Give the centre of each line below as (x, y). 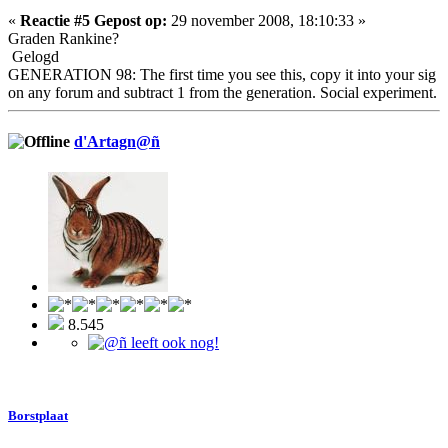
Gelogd (33, 56)
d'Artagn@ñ (117, 141)
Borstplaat (38, 416)
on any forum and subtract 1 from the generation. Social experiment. (222, 92)
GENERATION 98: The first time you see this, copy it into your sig (222, 74)
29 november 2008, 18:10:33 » (266, 20)
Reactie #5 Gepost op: (93, 20)
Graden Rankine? (63, 38)
